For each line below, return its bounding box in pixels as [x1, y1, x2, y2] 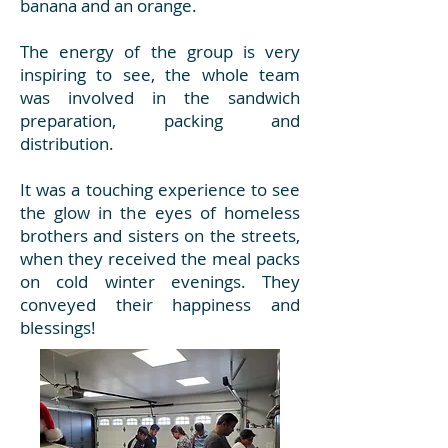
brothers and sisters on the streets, [20, 224, 300, 247]
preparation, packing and [20, 109, 300, 132]
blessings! [20, 316, 96, 339]
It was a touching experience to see [20, 178, 300, 201]
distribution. [20, 132, 114, 155]
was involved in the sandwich [20, 86, 300, 109]
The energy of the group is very [20, 40, 300, 63]
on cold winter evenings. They [20, 270, 300, 293]
